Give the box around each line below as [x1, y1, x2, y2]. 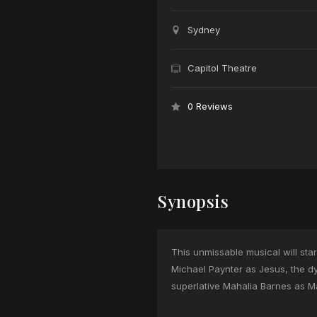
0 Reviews [188, 100, 233, 112]
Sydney [188, 23, 220, 35]
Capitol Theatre [188, 62, 257, 74]
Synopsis [157, 189, 229, 212]
